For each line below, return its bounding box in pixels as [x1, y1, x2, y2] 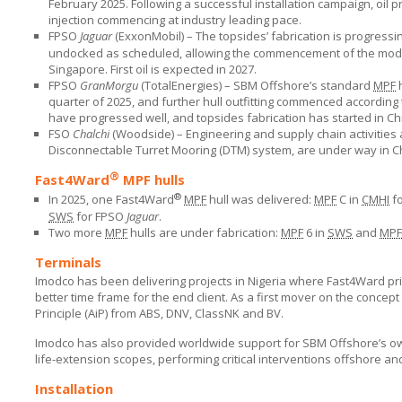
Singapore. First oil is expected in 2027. [48, 61, 257, 77]
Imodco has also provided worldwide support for [35, 335, 302, 351]
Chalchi [73, 126, 109, 142]
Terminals [35, 253, 101, 271]
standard [318, 77, 373, 93]
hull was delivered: [206, 191, 314, 207]
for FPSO [74, 208, 127, 224]
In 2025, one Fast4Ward [48, 191, 174, 207]
